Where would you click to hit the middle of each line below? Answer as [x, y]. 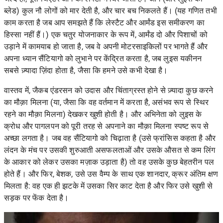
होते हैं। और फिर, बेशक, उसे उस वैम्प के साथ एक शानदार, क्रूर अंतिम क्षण [111, 174]
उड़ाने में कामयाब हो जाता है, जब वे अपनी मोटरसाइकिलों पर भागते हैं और [106, 46]
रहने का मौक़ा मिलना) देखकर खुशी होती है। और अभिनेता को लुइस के [103, 114]
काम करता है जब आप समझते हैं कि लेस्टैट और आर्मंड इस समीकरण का [104, 22]
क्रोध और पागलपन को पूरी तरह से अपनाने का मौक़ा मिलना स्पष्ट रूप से [107, 126]
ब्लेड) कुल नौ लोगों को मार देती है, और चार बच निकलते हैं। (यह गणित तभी [111, 10]
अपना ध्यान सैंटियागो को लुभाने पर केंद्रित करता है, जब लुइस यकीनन [103, 58]
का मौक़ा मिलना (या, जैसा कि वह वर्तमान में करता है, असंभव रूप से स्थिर [107, 102]
